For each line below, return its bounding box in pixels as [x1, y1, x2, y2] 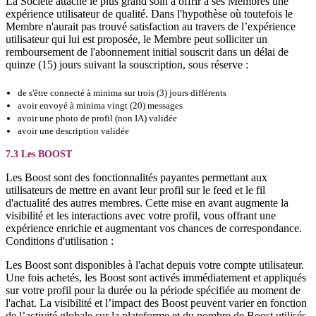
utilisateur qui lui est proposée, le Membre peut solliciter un [6, 33, 267, 45]
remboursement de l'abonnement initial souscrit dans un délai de [6, 46, 288, 58]
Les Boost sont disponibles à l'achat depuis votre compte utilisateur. [6, 259, 304, 271]
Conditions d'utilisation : [6, 235, 114, 247]
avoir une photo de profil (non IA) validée [18, 113, 177, 123]
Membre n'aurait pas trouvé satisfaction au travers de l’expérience [6, 20, 296, 32]
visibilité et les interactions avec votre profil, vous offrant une [6, 209, 276, 221]
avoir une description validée [18, 126, 129, 136]
